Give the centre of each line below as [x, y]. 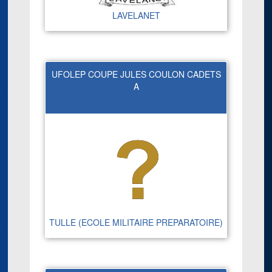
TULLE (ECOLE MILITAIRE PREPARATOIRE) [136, 222]
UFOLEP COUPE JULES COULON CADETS [136, 74]
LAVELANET [136, 15]
